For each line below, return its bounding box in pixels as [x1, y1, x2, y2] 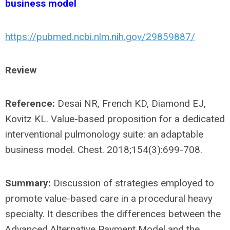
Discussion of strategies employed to [51, 177, 214, 189]
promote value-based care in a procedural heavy [5, 192, 213, 204]
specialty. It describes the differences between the [5, 207, 221, 220]
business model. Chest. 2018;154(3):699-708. [5, 143, 202, 156]
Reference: [5, 97, 55, 109]
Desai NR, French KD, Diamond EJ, [55, 97, 206, 109]
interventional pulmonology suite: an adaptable [5, 128, 203, 140]
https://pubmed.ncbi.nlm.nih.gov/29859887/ [5, 30, 195, 43]
